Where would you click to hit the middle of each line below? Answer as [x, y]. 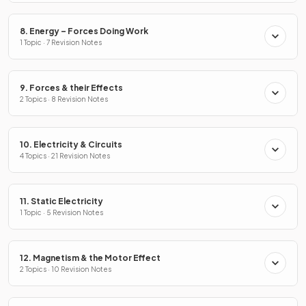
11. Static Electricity [61, 201]
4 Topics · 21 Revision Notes [65, 155]
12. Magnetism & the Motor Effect [90, 258]
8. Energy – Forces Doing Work [84, 31]
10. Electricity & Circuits [71, 144]
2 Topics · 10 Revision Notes [66, 269]
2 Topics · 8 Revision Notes [64, 99]
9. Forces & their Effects [71, 87]
